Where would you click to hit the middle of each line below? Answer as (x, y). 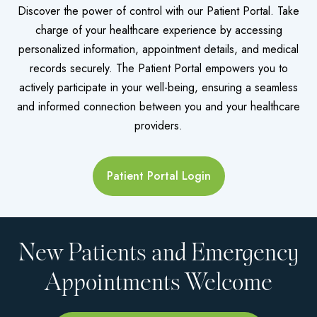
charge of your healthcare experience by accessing (158, 30)
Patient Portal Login (158, 175)
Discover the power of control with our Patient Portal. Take (158, 11)
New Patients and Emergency (158, 253)
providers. (158, 125)
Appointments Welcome (158, 282)
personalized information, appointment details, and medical (158, 49)
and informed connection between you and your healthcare (158, 106)
